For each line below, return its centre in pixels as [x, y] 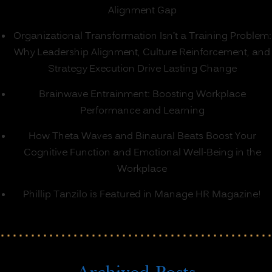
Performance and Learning [142, 111]
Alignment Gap [142, 11]
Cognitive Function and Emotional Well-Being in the [142, 153]
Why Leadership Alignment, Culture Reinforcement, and [142, 53]
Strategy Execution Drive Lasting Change [142, 70]
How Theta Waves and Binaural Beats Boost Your [142, 137]
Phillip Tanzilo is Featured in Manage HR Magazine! [142, 195]
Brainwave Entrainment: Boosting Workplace [142, 95]
